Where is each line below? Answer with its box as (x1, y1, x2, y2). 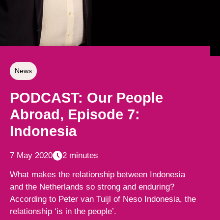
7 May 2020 (10, 150, 53, 160)
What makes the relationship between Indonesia (10, 169, 185, 179)
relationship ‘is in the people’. (10, 206, 116, 216)
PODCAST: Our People (10, 90, 163, 106)
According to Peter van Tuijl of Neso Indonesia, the (10, 194, 196, 204)
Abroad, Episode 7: (10, 107, 140, 123)
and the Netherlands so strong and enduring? (10, 182, 174, 192)
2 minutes (62, 150, 98, 160)
